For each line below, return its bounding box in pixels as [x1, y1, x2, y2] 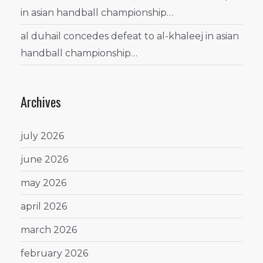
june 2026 [21, 153, 68, 165]
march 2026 [21, 224, 77, 235]
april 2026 [21, 200, 67, 212]
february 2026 [21, 247, 88, 259]
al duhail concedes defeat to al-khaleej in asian [21, 31, 239, 42]
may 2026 [21, 177, 66, 188]
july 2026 [21, 130, 64, 141]
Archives [21, 92, 61, 112]
